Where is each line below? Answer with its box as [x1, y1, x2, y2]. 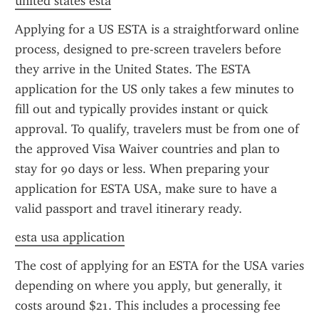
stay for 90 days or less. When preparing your [15, 161, 269, 177]
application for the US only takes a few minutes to [15, 81, 294, 97]
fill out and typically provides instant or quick [15, 101, 268, 117]
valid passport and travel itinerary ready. [15, 201, 242, 216]
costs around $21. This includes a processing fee [15, 298, 281, 313]
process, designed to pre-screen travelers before [15, 41, 281, 57]
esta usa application [15, 229, 125, 245]
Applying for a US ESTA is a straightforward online [15, 21, 299, 37]
